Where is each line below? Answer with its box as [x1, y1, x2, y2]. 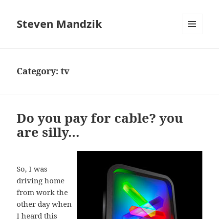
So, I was [17, 164, 48, 174]
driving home [17, 175, 65, 186]
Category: [17, 65, 61, 77]
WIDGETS [182, 50, 210, 59]
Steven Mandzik [17, 16, 103, 31]
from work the [17, 187, 68, 197]
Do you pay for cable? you [17, 109, 183, 127]
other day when [17, 199, 72, 209]
